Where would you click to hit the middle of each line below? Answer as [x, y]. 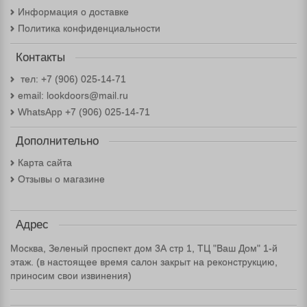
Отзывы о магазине [61, 179]
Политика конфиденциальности [89, 28]
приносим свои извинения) [71, 275]
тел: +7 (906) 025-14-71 [72, 79]
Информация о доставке [73, 12]
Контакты [40, 57]
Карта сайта [45, 162]
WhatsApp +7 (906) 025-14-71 [84, 112]
